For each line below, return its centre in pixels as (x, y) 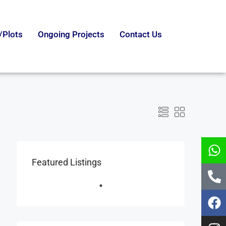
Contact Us (140, 34)
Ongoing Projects (71, 34)
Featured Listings (67, 162)
